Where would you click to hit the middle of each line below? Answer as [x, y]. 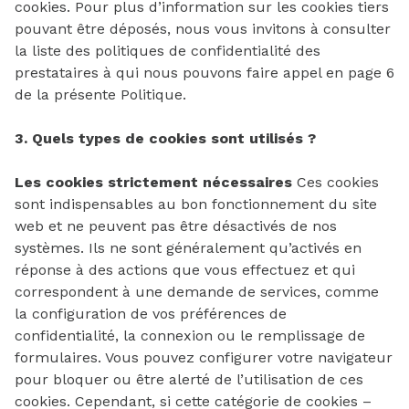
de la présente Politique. [100, 94]
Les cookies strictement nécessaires [153, 182]
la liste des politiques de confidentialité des [168, 51]
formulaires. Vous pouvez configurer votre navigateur [204, 357]
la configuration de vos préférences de [151, 314]
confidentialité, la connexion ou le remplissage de [190, 336]
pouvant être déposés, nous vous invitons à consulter [203, 29]
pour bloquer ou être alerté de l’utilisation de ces [189, 379]
